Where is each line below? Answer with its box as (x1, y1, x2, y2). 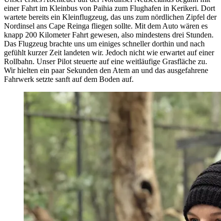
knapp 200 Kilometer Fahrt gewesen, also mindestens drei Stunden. (4, 31, 214, 39)
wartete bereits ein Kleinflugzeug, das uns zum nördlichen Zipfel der (4, 13, 217, 22)
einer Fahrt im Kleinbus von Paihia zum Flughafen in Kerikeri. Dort (4, 4, 215, 13)
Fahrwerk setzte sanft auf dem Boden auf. (4, 75, 134, 84)
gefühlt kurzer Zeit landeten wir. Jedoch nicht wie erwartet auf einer (4, 48, 214, 57)
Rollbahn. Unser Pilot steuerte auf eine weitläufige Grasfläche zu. (4, 57, 207, 66)
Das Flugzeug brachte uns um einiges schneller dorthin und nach (4, 39, 205, 48)
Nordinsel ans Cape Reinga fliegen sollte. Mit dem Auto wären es (4, 22, 208, 31)
